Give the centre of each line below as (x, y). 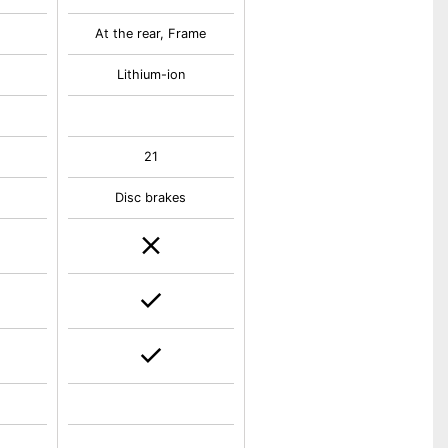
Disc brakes (151, 197)
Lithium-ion (150, 74)
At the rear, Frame (151, 33)
